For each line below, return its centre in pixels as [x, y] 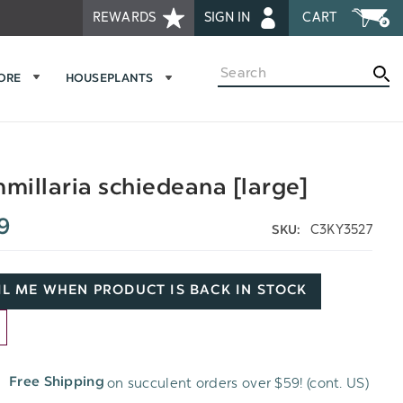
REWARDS [126, 18]
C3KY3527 [341, 229]
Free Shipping [57, 383]
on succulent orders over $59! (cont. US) [237, 383]
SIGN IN [229, 18]
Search [240, 70]
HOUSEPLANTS [109, 80]
